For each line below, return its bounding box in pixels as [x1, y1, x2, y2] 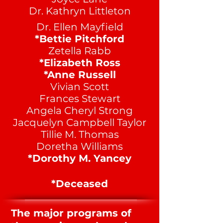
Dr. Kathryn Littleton [28, 5, 131, 17]
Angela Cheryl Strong [26, 105, 133, 116]
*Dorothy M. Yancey [28, 152, 131, 164]
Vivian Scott [50, 81, 109, 93]
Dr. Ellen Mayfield [36, 21, 123, 33]
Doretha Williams [36, 140, 123, 152]
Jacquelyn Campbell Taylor [13, 116, 146, 128]
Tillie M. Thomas [40, 128, 119, 140]
